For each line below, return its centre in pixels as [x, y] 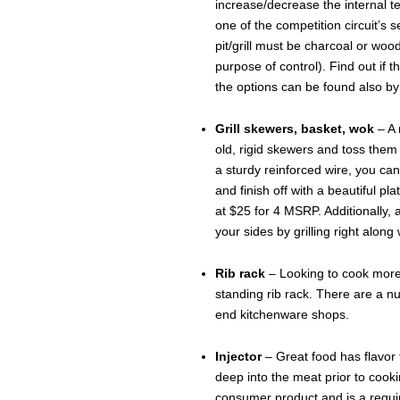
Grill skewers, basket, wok [295, 128]
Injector [238, 356]
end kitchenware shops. [282, 314]
